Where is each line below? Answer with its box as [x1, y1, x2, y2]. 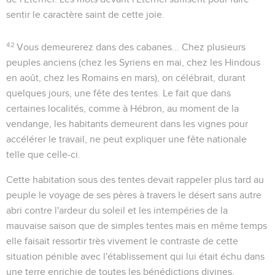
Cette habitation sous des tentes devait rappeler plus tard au [6, 174, 264, 185]
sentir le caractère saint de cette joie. [6, 9, 165, 20]
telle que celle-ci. [6, 149, 80, 160]
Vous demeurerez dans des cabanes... [17, 42, 180, 52]
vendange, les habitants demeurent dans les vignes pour [6, 118, 248, 129]
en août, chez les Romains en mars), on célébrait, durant [6, 72, 246, 83]
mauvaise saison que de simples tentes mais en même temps [6, 220, 267, 231]
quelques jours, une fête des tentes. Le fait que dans [6, 88, 231, 98]
